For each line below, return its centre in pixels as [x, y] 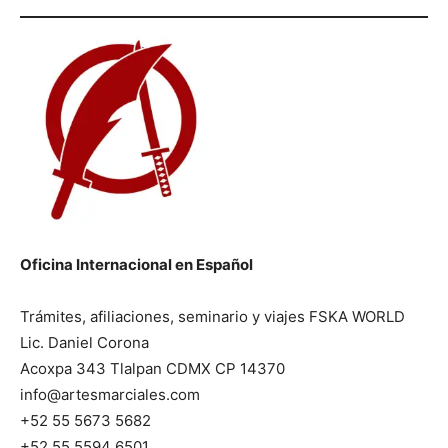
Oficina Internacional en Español [138, 265]
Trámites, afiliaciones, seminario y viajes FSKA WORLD [216, 317]
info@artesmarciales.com [110, 395]
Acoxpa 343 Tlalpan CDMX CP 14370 [152, 369]
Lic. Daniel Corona [88, 343]
